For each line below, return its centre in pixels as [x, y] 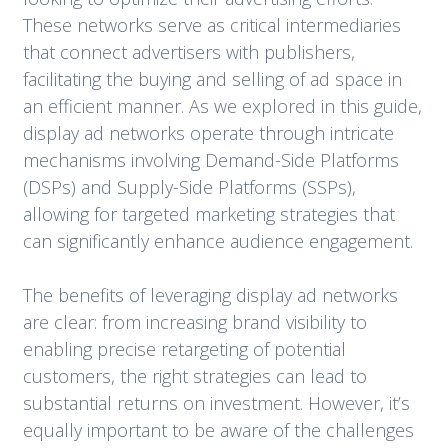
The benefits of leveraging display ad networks [210, 295]
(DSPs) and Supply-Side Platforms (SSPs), [189, 187]
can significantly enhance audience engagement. [217, 241]
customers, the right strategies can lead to [194, 376]
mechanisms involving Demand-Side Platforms [210, 160]
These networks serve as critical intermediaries [211, 25]
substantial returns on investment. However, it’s [216, 403]
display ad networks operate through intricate [208, 133]
